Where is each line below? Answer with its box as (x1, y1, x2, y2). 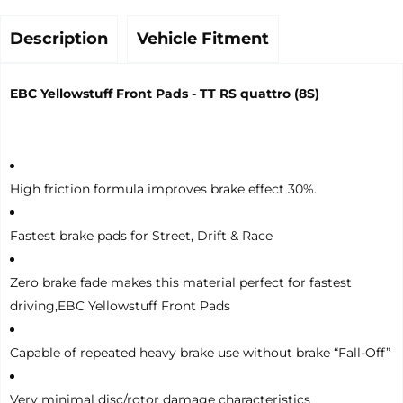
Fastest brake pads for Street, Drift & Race (10, 228, 273, 245)
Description (10, 29, 108, 49)
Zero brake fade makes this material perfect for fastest (10, 274, 352, 291)
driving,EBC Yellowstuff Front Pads (10, 298, 230, 315)
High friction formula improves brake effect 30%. (10, 181, 317, 198)
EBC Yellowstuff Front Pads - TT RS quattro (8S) (10, 85, 319, 103)
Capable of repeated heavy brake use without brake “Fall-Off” (10, 345, 390, 362)
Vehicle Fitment (137, 29, 269, 49)
